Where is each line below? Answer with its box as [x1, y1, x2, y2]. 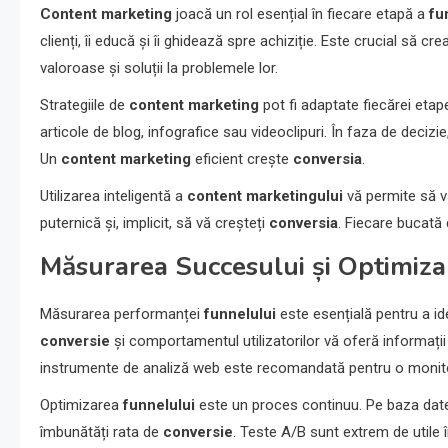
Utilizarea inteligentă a [40, 187, 187, 206]
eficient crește [191, 150, 293, 169]
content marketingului [187, 187, 343, 206]
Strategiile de [40, 96, 129, 115]
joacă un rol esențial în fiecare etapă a [172, 5, 429, 24]
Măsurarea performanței [40, 305, 204, 324]
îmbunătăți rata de [40, 423, 163, 442]
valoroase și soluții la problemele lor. [40, 59, 278, 78]
